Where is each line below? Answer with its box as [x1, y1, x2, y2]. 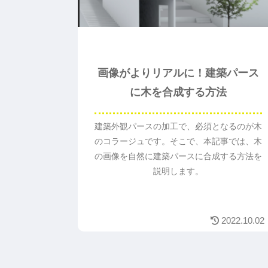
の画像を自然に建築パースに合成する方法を [94, 151, 262, 162]
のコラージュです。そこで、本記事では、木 [94, 136, 262, 147]
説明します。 [153, 166, 203, 176]
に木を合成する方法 [129, 86, 227, 98]
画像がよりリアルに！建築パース [97, 66, 259, 79]
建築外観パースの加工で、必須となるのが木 [94, 121, 262, 132]
